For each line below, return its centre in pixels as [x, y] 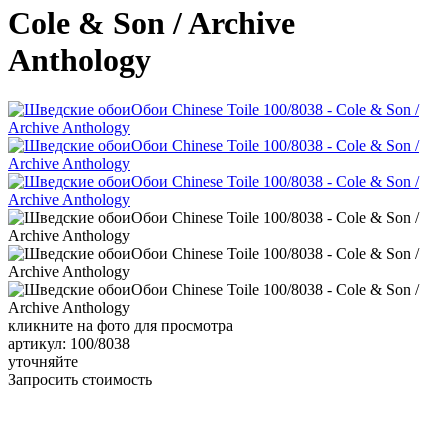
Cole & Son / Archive [151, 23]
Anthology [79, 60]
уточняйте [43, 361]
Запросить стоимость [80, 379]
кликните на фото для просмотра [120, 325]
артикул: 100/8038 [69, 343]
